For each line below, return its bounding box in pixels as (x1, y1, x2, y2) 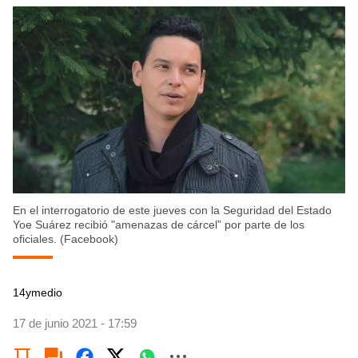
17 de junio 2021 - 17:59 (13, 316, 137, 331)
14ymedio (13, 286, 62, 300)
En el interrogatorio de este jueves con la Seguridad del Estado (13, 204, 332, 217)
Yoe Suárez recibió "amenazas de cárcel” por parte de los (13, 218, 304, 232)
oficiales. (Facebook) (13, 233, 118, 246)
